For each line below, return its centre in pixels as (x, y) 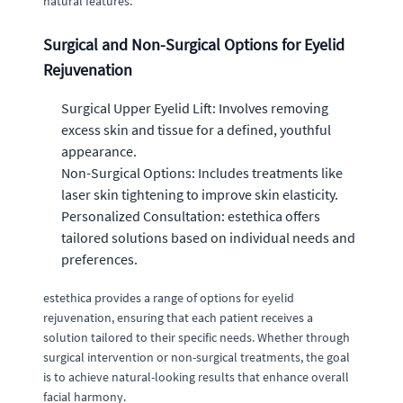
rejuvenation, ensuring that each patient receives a (178, 317)
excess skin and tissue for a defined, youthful (196, 129)
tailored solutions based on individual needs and (208, 237)
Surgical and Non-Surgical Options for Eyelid (194, 44)
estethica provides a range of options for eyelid (169, 297)
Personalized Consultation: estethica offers (191, 215)
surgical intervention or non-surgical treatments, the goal (197, 357)
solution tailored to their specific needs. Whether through (197, 337)
